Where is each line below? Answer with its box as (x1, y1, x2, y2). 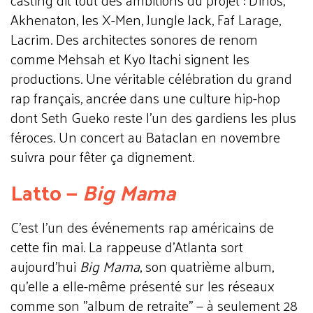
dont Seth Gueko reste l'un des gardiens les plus (10, 105, 296, 130)
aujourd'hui (10, 254, 80, 279)
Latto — (10, 173, 82, 211)
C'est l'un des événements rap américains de (10, 214, 274, 240)
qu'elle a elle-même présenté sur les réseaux (10, 273, 275, 298)
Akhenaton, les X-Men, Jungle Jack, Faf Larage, (10, 7, 281, 32)
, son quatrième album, (140, 254, 274, 279)
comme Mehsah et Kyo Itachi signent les (10, 46, 249, 71)
